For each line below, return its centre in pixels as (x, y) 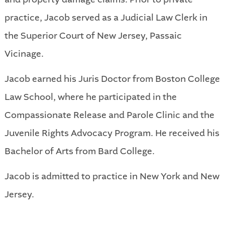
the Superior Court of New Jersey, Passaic (93, 35)
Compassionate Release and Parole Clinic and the (109, 115)
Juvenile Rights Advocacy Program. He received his (112, 133)
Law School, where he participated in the (90, 97)
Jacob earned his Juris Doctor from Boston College (112, 79)
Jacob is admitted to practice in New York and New (112, 176)
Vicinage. (24, 53)
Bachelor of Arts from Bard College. (79, 151)
